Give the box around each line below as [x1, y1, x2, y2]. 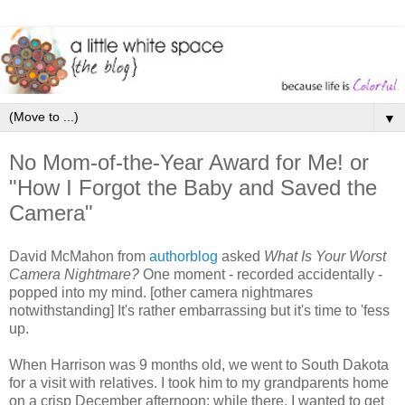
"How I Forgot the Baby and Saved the [9, 174, 377, 200]
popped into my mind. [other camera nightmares [9, 284, 313, 300]
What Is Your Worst [264, 248, 386, 264]
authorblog [149, 248, 218, 264]
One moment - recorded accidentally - [139, 266, 382, 282]
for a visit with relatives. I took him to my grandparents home [9, 374, 389, 391]
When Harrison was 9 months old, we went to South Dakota [9, 356, 389, 372]
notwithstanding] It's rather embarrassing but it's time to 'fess [9, 302, 390, 318]
